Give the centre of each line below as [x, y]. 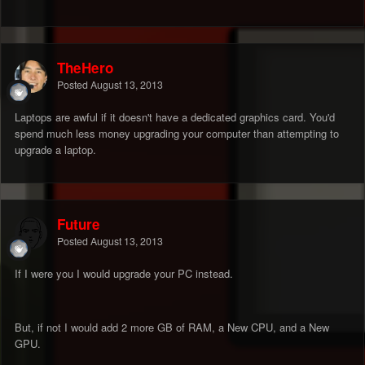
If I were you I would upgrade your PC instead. [124, 274]
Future [79, 224]
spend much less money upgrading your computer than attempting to [177, 134]
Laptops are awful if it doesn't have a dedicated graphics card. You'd [175, 117]
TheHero [85, 68]
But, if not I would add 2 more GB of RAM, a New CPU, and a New [172, 328]
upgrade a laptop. [55, 150]
